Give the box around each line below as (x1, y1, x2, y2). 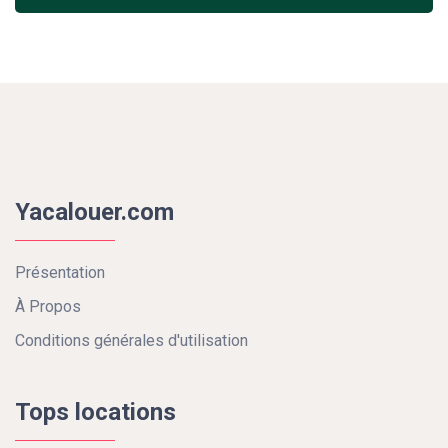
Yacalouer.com (15, 198, 174, 226)
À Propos (15, 297, 81, 316)
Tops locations (15, 398, 176, 426)
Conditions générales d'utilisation (15, 331, 248, 350)
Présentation (15, 263, 105, 282)
